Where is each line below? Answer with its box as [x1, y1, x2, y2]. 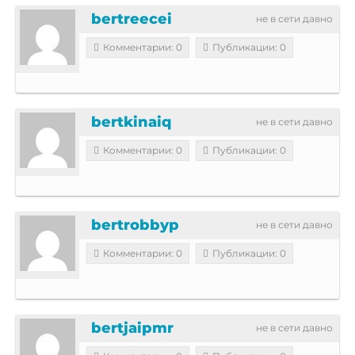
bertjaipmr [91, 319, 174, 337]
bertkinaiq [91, 113, 172, 131]
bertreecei [91, 10, 172, 28]
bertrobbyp [91, 216, 179, 234]
